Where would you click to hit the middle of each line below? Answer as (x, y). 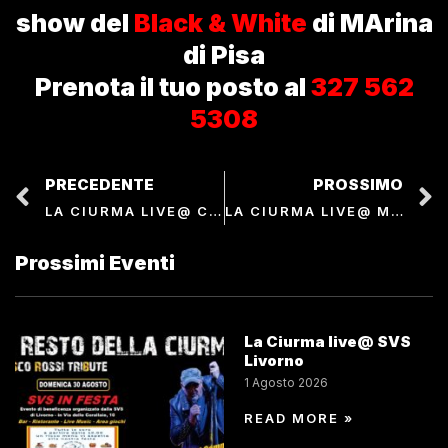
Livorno (274, 360)
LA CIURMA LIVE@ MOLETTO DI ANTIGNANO (396, 210)
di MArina (369, 22)
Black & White (220, 22)
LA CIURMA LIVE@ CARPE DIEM (215, 210)
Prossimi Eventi (95, 262)
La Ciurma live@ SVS (327, 341)
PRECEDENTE (99, 184)
